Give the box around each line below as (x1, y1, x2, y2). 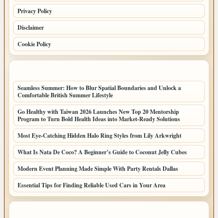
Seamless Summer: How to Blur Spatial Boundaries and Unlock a (18, 83, 181, 92)
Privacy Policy (18, 6, 52, 15)
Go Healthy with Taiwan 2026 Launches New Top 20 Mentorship (18, 107, 179, 116)
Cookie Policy (18, 39, 51, 48)
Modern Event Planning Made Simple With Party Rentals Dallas (18, 164, 178, 173)
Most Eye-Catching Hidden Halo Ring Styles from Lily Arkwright (18, 131, 182, 140)
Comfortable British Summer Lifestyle (18, 91, 113, 99)
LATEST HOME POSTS (18, 208, 80, 215)
